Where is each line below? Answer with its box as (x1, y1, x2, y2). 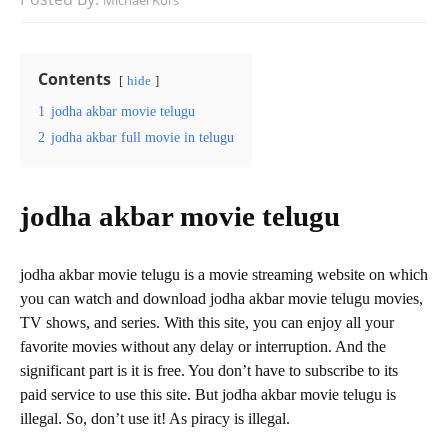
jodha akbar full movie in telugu (51, 129, 234, 146)
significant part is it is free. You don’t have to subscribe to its (20, 362, 398, 380)
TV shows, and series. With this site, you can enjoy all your (20, 314, 394, 332)
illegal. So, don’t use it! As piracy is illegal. (20, 410, 290, 428)
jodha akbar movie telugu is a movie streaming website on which (20, 266, 428, 284)
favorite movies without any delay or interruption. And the (20, 338, 386, 356)
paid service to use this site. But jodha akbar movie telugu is (20, 386, 396, 404)
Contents (38, 68, 111, 91)
